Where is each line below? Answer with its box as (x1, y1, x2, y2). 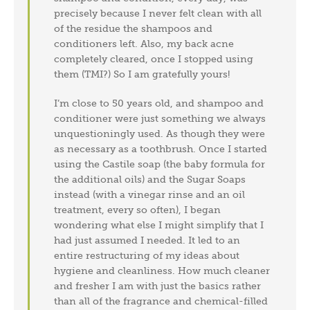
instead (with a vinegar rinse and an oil (54, 188, 246, 200)
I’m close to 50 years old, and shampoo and (54, 97, 264, 109)
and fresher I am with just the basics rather (54, 280, 262, 291)
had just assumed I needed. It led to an (54, 234, 241, 246)
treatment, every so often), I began (54, 203, 221, 215)
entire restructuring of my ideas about (54, 249, 240, 261)
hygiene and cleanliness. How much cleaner (54, 264, 271, 276)
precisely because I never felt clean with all (54, 7, 262, 19)
